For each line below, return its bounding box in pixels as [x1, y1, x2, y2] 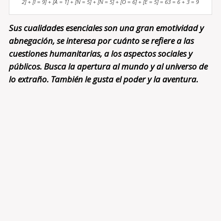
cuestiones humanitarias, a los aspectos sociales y [8, 48, 192, 60]
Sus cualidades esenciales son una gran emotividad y [8, 22, 204, 34]
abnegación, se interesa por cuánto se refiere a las [8, 35, 194, 47]
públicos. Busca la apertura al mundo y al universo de [8, 61, 208, 73]
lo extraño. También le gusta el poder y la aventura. [8, 74, 198, 85]
